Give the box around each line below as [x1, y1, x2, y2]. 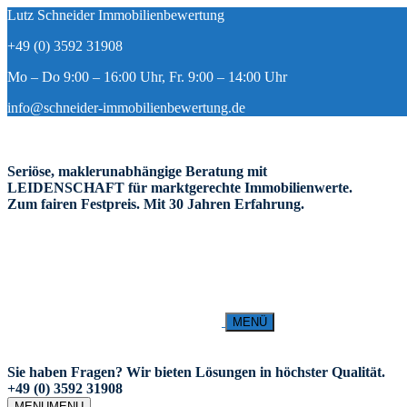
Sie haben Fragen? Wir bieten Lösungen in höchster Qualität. [7, 364, 385, 380]
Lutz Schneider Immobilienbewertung [7, 7, 224, 23]
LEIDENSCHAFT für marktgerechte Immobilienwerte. [7, 180, 352, 195]
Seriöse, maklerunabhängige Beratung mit [7, 164, 267, 179]
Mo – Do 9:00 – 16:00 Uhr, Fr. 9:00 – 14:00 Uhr [7, 69, 287, 84]
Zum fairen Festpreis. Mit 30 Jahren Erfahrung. [7, 196, 304, 212]
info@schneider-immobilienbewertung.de [7, 100, 245, 115]
